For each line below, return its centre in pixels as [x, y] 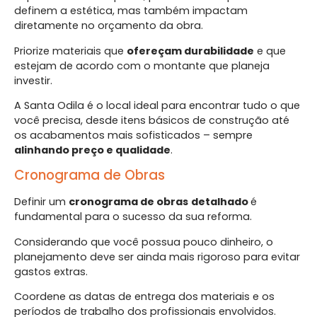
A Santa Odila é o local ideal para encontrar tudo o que [157, 106]
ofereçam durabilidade [190, 51]
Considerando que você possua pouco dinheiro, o [144, 242]
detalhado [221, 202]
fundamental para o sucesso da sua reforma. [133, 217]
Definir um [41, 202]
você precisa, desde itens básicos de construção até [152, 121]
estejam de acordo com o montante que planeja [142, 65]
